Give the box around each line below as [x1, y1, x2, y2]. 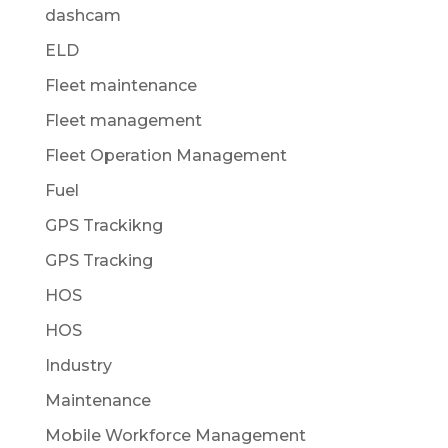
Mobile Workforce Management [44, 425, 306, 445]
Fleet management [44, 110, 202, 130]
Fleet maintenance [44, 75, 197, 95]
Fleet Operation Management [44, 145, 287, 165]
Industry [44, 355, 112, 375]
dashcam [44, 5, 121, 25]
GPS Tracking [44, 250, 153, 270]
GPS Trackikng [44, 215, 163, 235]
